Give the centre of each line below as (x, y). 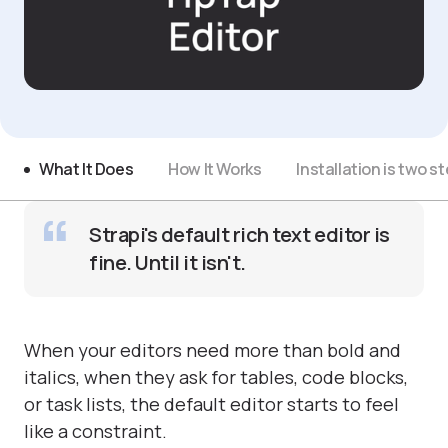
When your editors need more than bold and (212, 350)
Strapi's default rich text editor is (239, 234)
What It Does (86, 169)
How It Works (215, 169)
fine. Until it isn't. (167, 262)
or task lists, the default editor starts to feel (211, 404)
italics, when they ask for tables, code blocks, (216, 377)
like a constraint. (95, 431)
